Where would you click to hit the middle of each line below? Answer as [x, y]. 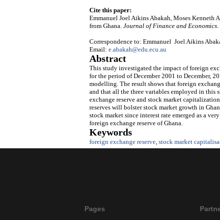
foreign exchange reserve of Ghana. [136, 123]
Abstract [108, 59]
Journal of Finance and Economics [170, 26]
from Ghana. [106, 26]
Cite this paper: [110, 10]
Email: [99, 50]
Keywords [111, 133]
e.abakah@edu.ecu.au [137, 50]
